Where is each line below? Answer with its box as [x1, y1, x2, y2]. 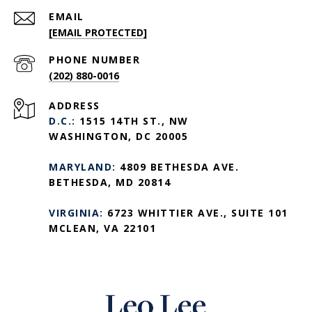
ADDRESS [49, 99, 100, 113]
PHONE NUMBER [49, 53, 140, 67]
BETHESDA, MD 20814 [49, 175, 171, 189]
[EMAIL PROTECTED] [49, 26, 147, 40]
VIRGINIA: [49, 206, 107, 220]
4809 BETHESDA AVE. [120, 160, 239, 174]
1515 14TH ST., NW [79, 114, 189, 128]
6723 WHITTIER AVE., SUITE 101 [107, 206, 288, 220]
